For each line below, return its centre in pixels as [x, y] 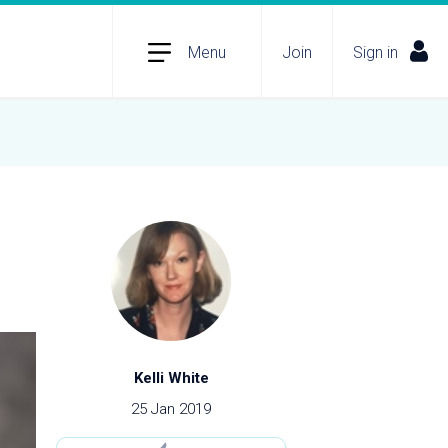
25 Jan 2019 [171, 409]
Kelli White [171, 378]
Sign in [375, 52]
